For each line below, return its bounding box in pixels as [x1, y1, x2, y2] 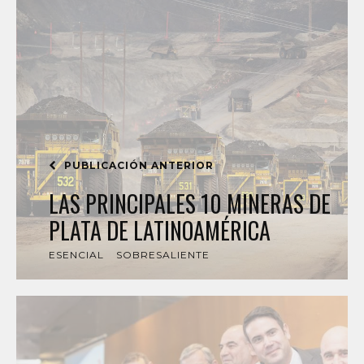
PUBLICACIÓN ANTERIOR [61, 159, 214, 171]
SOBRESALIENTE [116, 249, 210, 261]
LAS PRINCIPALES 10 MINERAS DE [49, 187, 331, 220]
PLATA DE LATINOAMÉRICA [49, 214, 271, 247]
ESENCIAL [49, 249, 104, 261]
